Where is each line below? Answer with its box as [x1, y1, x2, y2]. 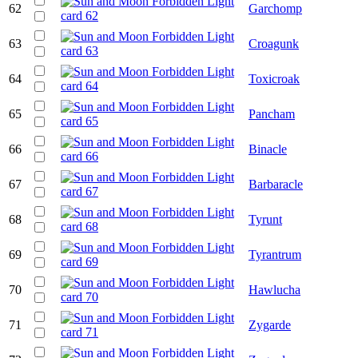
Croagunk [249, 36, 299, 50]
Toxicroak [249, 71, 300, 86]
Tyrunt [249, 212, 282, 226]
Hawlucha [249, 282, 300, 296]
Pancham [249, 106, 295, 121]
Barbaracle [249, 177, 303, 191]
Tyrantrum [249, 247, 301, 261]
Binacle [249, 141, 287, 156]
